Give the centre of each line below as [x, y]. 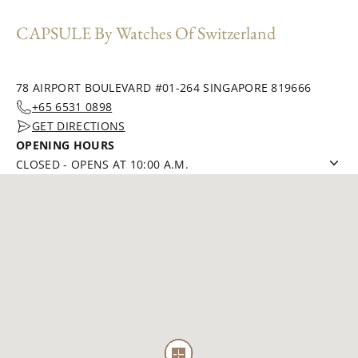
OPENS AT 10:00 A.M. [129, 165]
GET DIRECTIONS [79, 126]
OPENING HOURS [66, 145]
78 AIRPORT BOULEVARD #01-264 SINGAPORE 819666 [164, 88]
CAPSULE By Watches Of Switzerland [146, 34]
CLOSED [38, 165]
